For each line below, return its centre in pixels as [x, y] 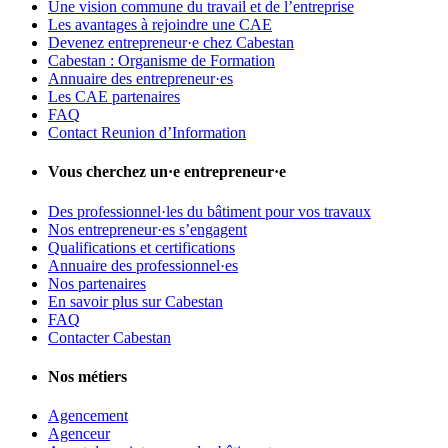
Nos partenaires [97, 283]
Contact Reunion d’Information [147, 133]
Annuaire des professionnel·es [143, 265]
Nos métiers [87, 376]
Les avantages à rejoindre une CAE [160, 25]
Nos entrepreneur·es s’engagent [147, 229]
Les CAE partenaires [114, 97]
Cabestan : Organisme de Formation [161, 61]
